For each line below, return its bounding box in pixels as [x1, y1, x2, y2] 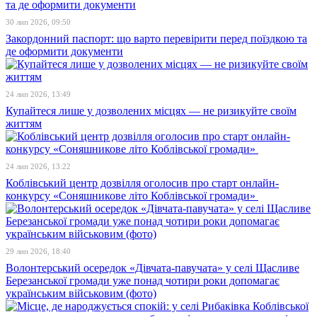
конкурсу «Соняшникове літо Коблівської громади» [6, 190, 258, 202]
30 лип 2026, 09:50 [6, 18, 71, 26]
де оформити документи [6, 45, 123, 57]
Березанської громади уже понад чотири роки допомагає [6, 275, 279, 287]
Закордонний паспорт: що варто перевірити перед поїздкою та [6, 33, 307, 45]
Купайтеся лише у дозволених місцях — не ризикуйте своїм [6, 105, 296, 117]
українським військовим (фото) [6, 287, 156, 299]
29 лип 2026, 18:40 [6, 247, 71, 255]
